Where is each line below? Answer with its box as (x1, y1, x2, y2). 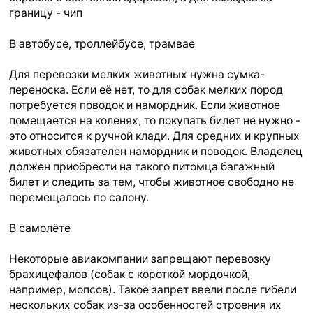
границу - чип (9, 6, 83, 20)
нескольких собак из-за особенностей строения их (9, 298, 282, 312)
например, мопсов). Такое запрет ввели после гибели (9, 282, 297, 296)
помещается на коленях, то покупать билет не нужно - (9, 113, 301, 127)
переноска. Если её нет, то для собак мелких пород (9, 82, 284, 96)
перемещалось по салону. (9, 190, 150, 204)
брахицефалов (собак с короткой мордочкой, (9, 267, 251, 281)
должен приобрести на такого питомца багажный (9, 159, 275, 173)
